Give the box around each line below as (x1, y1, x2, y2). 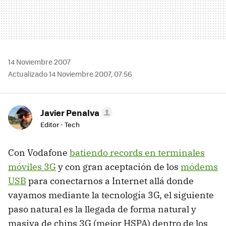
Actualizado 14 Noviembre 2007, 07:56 (8, 69, 132, 79)
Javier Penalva (40, 106, 99, 119)
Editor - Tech (40, 120, 80, 129)
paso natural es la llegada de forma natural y (8, 203, 196, 215)
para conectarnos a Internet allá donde (26, 175, 194, 187)
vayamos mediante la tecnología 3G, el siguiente (8, 189, 214, 201)
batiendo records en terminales (70, 147, 205, 158)
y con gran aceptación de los (56, 161, 181, 173)
